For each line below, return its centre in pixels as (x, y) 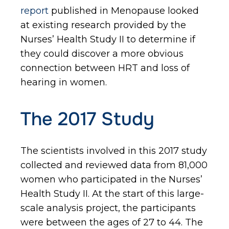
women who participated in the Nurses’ (111, 179)
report (35, 11)
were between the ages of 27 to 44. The (112, 222)
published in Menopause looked (124, 11)
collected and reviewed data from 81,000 (114, 165)
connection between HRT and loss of (105, 68)
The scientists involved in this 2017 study (114, 151)
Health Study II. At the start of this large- (112, 194)
